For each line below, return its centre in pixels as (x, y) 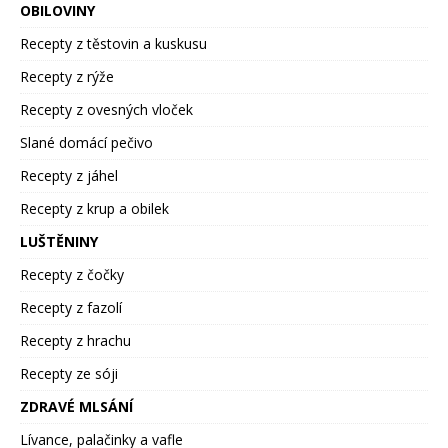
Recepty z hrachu (75, 341)
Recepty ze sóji (69, 374)
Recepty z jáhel (69, 176)
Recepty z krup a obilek (94, 209)
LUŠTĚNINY (59, 242)
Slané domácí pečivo (86, 143)
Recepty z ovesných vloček (106, 110)
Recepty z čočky (72, 275)
